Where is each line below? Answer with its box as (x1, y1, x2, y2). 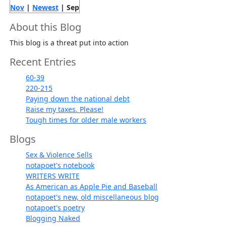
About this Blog (10, 20, 82, 34)
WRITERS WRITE (26, 171, 80, 181)
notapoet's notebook (26, 160, 95, 171)
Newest (32, 3, 59, 13)
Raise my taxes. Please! (26, 104, 104, 115)
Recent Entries (10, 55, 77, 69)
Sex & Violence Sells (26, 150, 93, 160)
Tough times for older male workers (26, 115, 147, 125)
